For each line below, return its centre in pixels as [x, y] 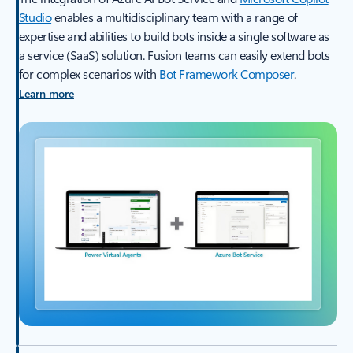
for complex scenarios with [89, 73]
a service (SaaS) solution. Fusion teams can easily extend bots [174, 54]
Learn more [46, 93]
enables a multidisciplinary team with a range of [175, 17]
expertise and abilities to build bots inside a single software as [174, 35]
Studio [35, 17]
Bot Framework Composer [227, 73]
